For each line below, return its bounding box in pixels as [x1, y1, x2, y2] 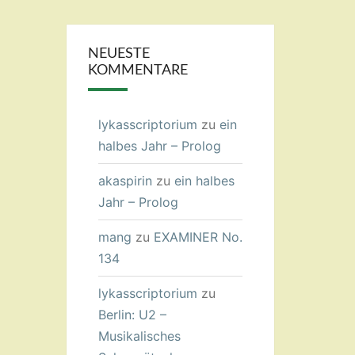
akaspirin [97, 173, 152, 189]
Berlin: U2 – [97, 307, 166, 323]
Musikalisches [97, 328, 181, 344]
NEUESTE [87, 47, 150, 61]
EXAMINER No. [153, 229, 242, 245]
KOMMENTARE [87, 63, 188, 78]
